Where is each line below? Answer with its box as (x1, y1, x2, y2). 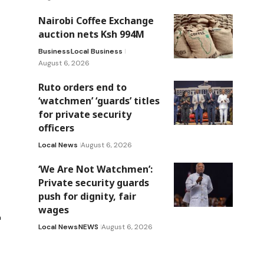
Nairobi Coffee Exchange (38, 14, 154, 27)
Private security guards (38, 176, 149, 189)
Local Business (70, 46, 123, 56)
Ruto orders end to (38, 80, 127, 94)
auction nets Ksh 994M (38, 27, 144, 41)
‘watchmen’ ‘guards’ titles (38, 94, 160, 107)
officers (38, 121, 74, 134)
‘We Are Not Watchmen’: (38, 162, 153, 176)
